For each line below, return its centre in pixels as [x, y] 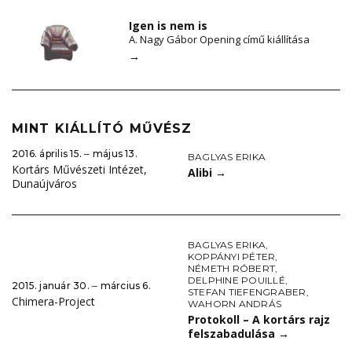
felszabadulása [233, 334]
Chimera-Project [53, 301]
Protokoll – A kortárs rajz [259, 320]
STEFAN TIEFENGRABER [247, 292]
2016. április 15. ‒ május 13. [75, 154]
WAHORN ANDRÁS [235, 304]
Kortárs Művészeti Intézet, [79, 170]
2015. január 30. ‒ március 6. [81, 285]
